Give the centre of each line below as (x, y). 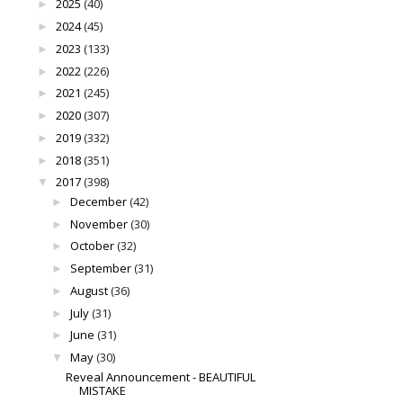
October (92, 246)
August (89, 290)
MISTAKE (103, 390)
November (99, 224)
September (100, 269)
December (98, 201)
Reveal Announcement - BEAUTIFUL (161, 376)
